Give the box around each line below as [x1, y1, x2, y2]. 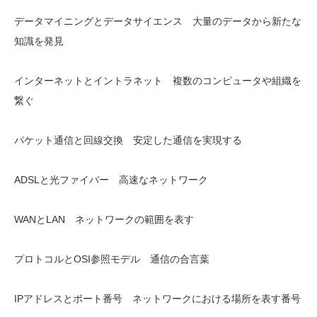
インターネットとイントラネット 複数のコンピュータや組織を [14, 75, 301, 86]
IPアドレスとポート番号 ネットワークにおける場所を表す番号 [14, 293, 301, 304]
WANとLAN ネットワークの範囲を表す [14, 214, 194, 225]
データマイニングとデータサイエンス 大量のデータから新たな [14, 16, 301, 27]
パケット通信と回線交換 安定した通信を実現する [14, 134, 242, 146]
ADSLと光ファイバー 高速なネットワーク [14, 174, 208, 185]
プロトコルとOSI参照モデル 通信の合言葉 [14, 253, 209, 265]
